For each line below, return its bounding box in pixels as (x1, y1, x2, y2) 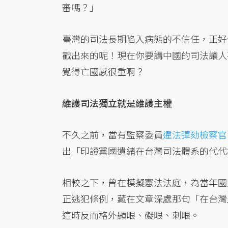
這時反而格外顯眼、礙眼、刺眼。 (62, 208, 199, 222)
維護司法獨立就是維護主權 (62, 96, 172, 110)
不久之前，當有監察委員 (62, 128, 163, 141)
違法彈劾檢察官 (163, 128, 227, 141)
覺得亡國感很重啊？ (62, 65, 145, 78)
